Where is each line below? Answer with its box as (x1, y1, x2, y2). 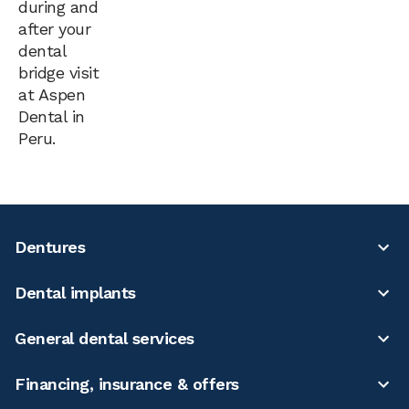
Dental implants (15, 282, 136, 302)
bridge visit (18, 62, 99, 82)
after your (18, 18, 90, 38)
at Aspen (18, 84, 85, 104)
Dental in (18, 106, 85, 126)
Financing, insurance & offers (15, 373, 239, 393)
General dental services (15, 328, 194, 348)
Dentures (15, 236, 85, 257)
